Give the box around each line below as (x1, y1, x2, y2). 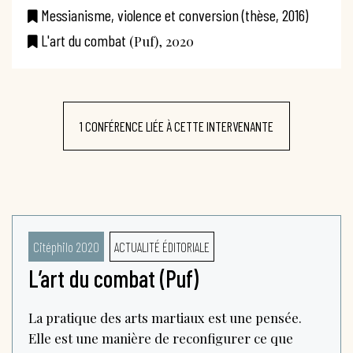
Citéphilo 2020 (33, 239, 99, 255)
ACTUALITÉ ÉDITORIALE (113, 239, 210, 255)
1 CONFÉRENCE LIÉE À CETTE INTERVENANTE (80, 118, 273, 134)
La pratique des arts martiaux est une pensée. (28, 309, 302, 326)
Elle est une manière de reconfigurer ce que (28, 329, 293, 347)
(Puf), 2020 (126, 32, 194, 50)
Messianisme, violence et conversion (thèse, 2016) (41, 6, 308, 24)
